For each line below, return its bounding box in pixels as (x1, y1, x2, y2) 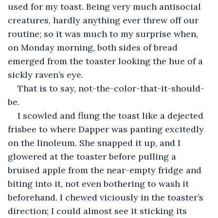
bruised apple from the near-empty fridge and (8, 164, 204, 176)
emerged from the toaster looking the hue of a (8, 55, 205, 67)
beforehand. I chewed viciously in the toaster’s (8, 191, 206, 203)
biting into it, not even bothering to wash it (8, 178, 191, 189)
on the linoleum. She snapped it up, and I (8, 137, 183, 148)
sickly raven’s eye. (8, 69, 83, 80)
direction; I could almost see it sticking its (8, 205, 189, 217)
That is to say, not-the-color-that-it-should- (18, 82, 204, 94)
